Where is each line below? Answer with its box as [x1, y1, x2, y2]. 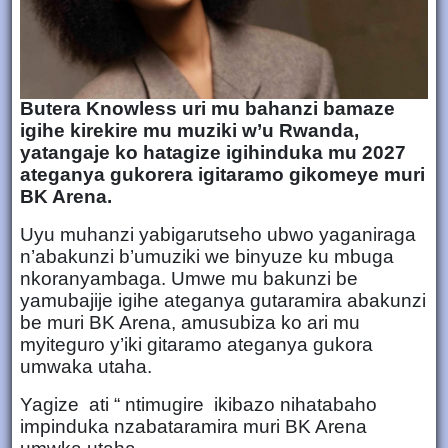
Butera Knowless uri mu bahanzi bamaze [20, 97, 395, 119]
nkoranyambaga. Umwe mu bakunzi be [20, 267, 358, 289]
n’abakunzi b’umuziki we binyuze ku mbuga [20, 245, 394, 267]
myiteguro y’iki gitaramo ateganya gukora [20, 333, 373, 355]
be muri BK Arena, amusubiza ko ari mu [20, 311, 360, 333]
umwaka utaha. [20, 355, 152, 377]
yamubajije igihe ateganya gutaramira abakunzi [20, 289, 426, 311]
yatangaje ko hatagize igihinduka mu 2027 [20, 141, 406, 163]
